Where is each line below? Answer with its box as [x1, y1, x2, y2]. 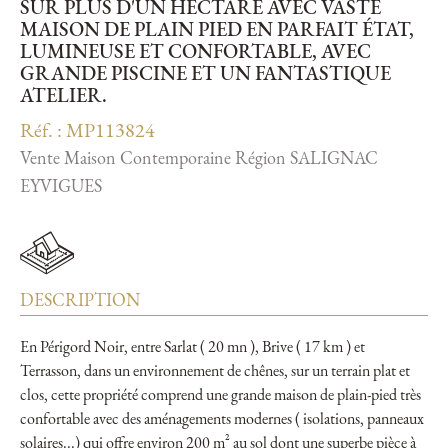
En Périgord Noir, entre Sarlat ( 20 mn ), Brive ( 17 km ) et [20, 340, 365, 357]
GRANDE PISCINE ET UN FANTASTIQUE [20, 65, 391, 86]
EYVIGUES [20, 178, 102, 198]
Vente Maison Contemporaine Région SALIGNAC [20, 150, 378, 170]
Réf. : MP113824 [20, 122, 155, 143]
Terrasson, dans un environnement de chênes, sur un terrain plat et [20, 364, 410, 381]
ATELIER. [20, 87, 107, 108]
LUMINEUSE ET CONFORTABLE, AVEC [20, 43, 371, 64]
